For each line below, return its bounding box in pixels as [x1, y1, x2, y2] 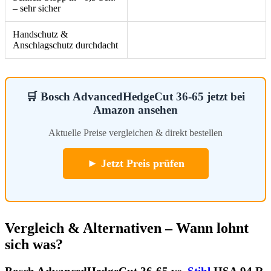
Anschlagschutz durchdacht [13, 39, 118, 50]
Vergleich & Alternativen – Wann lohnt [5, 220, 249, 237]
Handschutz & [13, 28, 68, 39]
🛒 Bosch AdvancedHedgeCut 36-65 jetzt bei [26, 90, 245, 103]
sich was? [5, 237, 63, 253]
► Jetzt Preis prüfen [87, 157, 184, 170]
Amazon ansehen [93, 103, 178, 116]
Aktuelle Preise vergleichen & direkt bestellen [48, 128, 223, 139]
